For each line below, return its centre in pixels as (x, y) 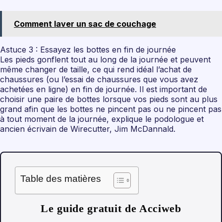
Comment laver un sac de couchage (85, 24)
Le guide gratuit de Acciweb (111, 208)
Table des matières (61, 178)
